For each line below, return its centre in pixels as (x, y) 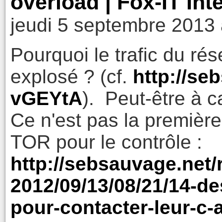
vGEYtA (46, 99)
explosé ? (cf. (71, 77)
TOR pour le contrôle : (106, 142)
